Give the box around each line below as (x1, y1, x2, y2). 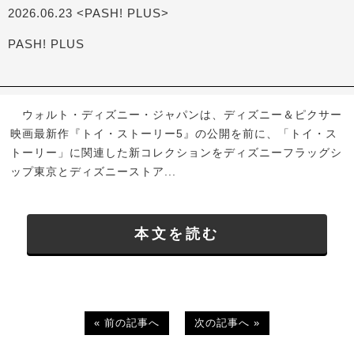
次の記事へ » (194, 316, 260, 329)
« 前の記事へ (94, 316, 160, 329)
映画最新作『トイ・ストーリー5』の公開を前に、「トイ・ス (10, 127, 338, 141)
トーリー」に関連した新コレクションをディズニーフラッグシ (10, 146, 343, 160)
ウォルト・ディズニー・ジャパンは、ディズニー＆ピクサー (10, 108, 343, 122)
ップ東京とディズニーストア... (10, 165, 177, 179)
